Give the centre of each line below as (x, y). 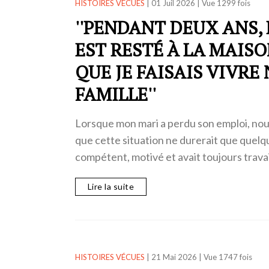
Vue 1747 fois (228, 257)
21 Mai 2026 (174, 257)
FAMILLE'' (115, 94)
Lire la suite (110, 187)
